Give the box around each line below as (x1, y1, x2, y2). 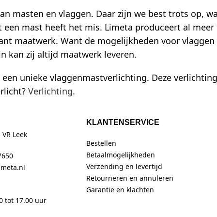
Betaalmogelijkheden (86, 150, 155, 160)
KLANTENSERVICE (86, 118, 159, 127)
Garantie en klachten (86, 185, 154, 195)
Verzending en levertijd (86, 162, 162, 171)
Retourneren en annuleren (86, 173, 173, 183)
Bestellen (86, 139, 116, 148)
